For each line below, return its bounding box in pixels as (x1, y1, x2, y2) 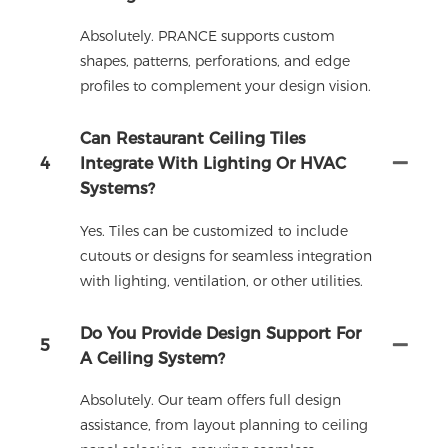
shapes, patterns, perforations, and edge (80, 52, 350, 71)
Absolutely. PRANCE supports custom (80, 27, 335, 46)
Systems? (80, 179, 155, 199)
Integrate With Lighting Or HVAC (80, 154, 346, 174)
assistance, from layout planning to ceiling (80, 416, 368, 435)
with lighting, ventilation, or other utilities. (80, 271, 363, 290)
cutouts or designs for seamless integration (80, 246, 372, 265)
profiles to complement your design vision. (80, 77, 371, 96)
